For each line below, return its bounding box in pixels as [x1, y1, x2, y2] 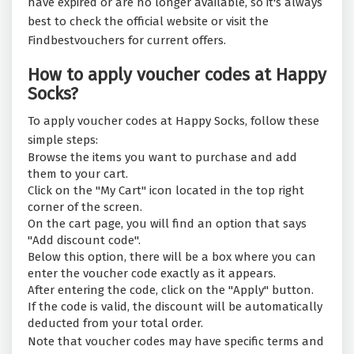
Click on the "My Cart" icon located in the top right [28, 183, 304, 198]
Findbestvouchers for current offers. [28, 33, 226, 48]
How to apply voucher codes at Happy [28, 64, 326, 86]
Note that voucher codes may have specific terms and [28, 334, 324, 349]
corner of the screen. [28, 200, 142, 215]
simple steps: [28, 133, 98, 148]
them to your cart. [28, 167, 128, 182]
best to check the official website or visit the [28, 14, 269, 29]
